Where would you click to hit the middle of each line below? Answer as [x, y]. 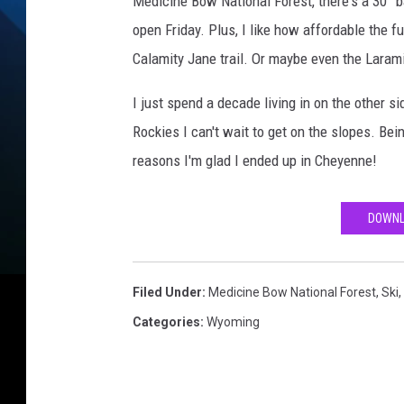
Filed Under [167, 293]
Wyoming [233, 322]
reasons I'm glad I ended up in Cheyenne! [255, 161]
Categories [166, 322]
